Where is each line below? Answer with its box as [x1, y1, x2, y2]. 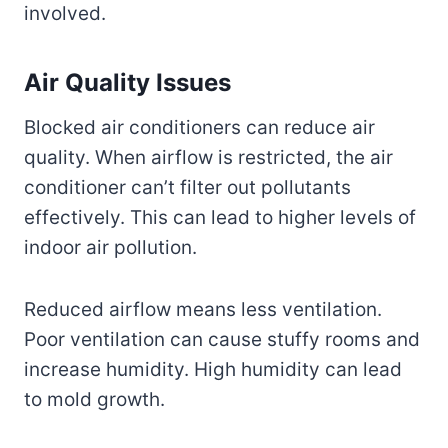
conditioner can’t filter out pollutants [24, 175, 351, 199]
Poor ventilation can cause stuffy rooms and [24, 327, 420, 351]
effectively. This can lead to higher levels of [24, 205, 416, 229]
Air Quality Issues [24, 67, 231, 97]
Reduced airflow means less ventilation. [24, 297, 382, 321]
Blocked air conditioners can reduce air [24, 115, 375, 139]
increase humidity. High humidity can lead [24, 357, 402, 381]
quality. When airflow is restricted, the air [24, 145, 393, 169]
